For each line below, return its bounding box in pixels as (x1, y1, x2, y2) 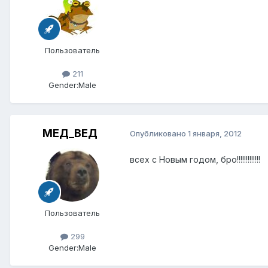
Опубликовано (130, 129, 188, 139)
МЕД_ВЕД (42, 126, 98, 139)
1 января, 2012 (188, 129, 242, 139)
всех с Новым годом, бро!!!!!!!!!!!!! (130, 154, 260, 165)
